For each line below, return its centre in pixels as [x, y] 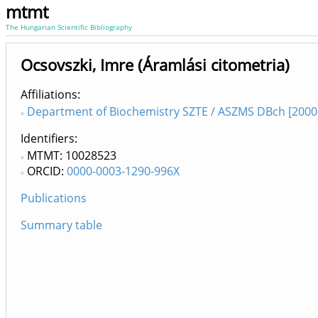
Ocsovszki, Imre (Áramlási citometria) [155, 65]
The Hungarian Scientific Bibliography [69, 27]
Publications [54, 198]
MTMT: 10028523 [72, 155]
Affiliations [49, 94]
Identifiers [48, 138]
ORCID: [47, 171]
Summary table [61, 225]
